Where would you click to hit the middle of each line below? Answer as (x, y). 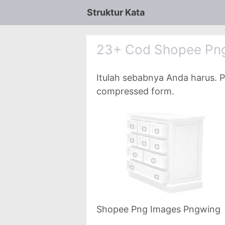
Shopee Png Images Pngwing (158, 209)
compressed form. (135, 91)
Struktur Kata (116, 12)
